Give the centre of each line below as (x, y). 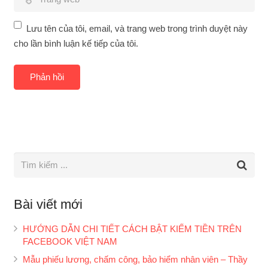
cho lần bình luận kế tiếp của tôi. (76, 44)
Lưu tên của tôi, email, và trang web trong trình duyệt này (137, 29)
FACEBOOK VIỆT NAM (70, 241)
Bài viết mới (48, 204)
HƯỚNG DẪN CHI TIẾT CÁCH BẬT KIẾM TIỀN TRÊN (132, 229)
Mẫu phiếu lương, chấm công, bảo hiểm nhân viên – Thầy (135, 259)
